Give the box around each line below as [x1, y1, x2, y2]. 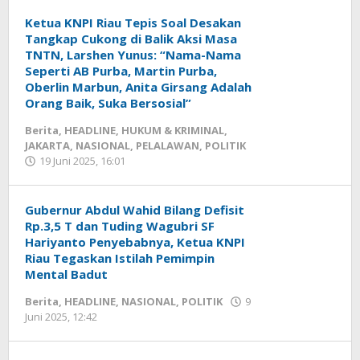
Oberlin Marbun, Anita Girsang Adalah [25, 79, 252, 95]
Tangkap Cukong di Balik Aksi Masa [25, 31, 237, 47]
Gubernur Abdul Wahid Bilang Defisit [25, 202, 244, 218]
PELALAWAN [136, 138, 199, 153]
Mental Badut [25, 266, 108, 282]
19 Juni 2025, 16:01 [39, 153, 125, 168]
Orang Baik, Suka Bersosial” [25, 95, 191, 111]
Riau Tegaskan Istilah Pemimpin [25, 250, 215, 266]
